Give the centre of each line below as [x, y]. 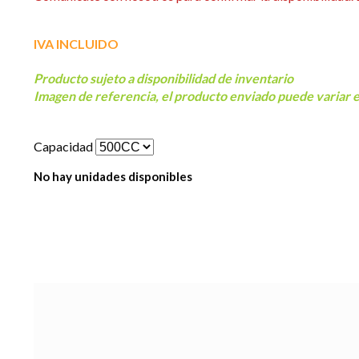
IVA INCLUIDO [76, 44]
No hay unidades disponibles [113, 177]
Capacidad [63, 147]
